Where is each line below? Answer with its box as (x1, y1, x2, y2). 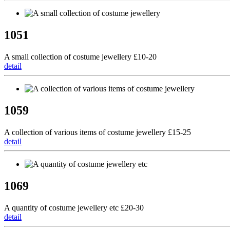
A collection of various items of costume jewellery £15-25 (4, 127, 191, 137)
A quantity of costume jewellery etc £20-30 (4, 203, 144, 212)
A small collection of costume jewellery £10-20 (4, 52, 157, 62)
